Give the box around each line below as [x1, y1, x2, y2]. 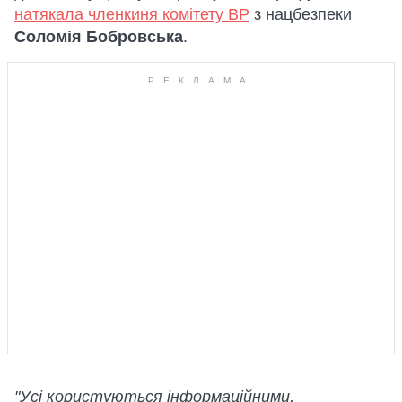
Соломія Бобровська [14, 28, 183, 46]
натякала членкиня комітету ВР [14, 5, 249, 23]
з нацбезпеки [249, 5, 352, 23]
